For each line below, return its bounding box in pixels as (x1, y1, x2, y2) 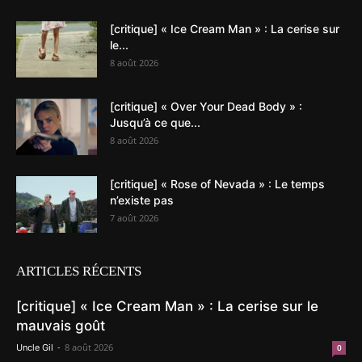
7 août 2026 (110, 211, 158, 224)
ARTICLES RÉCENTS (16, 263, 141, 279)
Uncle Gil (16, 341, 53, 353)
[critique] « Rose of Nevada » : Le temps (110, 176, 325, 191)
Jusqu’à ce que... (110, 115, 200, 129)
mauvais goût (16, 317, 105, 334)
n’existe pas (110, 192, 174, 207)
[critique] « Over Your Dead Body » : (110, 99, 302, 113)
